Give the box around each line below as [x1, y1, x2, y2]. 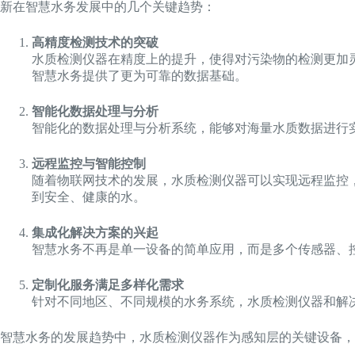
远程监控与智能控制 [32, 156, 146, 170]
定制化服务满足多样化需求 [32, 277, 184, 292]
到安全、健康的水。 [32, 189, 146, 204]
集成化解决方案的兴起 [32, 225, 158, 239]
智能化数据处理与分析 [32, 104, 158, 118]
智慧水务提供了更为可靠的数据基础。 [32, 68, 247, 82]
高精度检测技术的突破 [32, 35, 158, 49]
